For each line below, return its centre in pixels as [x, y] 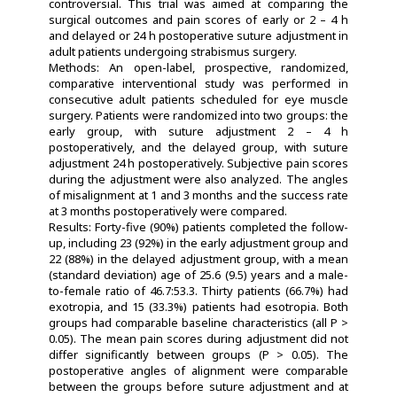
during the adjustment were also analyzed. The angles [198, 179]
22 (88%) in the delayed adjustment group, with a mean [198, 258]
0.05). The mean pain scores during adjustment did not [198, 338]
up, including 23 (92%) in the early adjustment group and [198, 242]
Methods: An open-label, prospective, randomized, [198, 67]
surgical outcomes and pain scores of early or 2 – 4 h [198, 19]
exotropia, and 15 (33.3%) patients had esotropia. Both [198, 306]
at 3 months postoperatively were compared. [168, 210]
